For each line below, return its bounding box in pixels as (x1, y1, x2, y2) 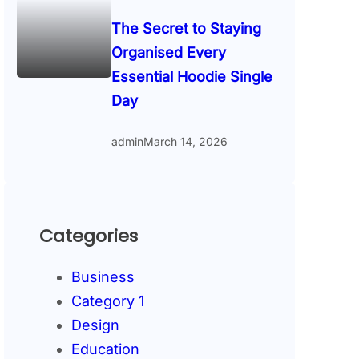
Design (71, 317, 120, 334)
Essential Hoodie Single (111, 68, 272, 86)
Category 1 (71, 292, 145, 310)
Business (71, 268, 135, 286)
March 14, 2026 (143, 134, 228, 148)
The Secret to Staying (111, 20, 261, 38)
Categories (39, 224, 139, 249)
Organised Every (111, 44, 226, 62)
